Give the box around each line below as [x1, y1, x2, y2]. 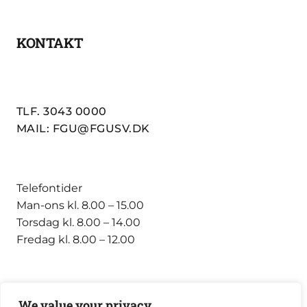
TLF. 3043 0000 [16, 105, 107, 119]
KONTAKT [16, 33, 84, 51]
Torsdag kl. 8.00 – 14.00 [16, 216, 140, 230]
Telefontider [16, 182, 82, 195]
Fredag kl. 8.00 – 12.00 [16, 233, 135, 247]
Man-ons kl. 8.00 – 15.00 [16, 199, 144, 212]
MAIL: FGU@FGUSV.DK [16, 122, 150, 136]
